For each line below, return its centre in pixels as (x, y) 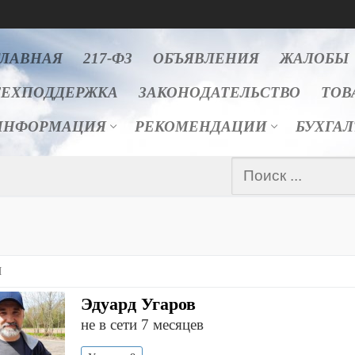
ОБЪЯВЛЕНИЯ (206, 59)
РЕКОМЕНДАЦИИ (201, 127)
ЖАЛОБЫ (314, 59)
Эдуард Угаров (138, 303)
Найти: (254, 169)
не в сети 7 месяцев (142, 324)
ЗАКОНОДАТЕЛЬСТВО (219, 93)
